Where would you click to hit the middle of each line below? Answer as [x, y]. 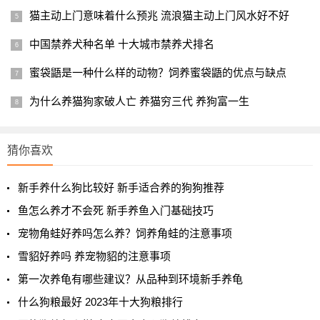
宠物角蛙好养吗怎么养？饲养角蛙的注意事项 [125, 233]
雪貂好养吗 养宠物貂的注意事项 [94, 256]
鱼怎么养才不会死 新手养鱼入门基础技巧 [116, 210]
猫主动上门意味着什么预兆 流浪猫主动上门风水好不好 [159, 15]
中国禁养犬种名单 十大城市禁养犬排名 [122, 44]
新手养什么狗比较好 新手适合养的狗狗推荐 [121, 187]
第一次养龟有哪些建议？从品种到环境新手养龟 [130, 279]
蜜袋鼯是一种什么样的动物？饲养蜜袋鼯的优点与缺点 [158, 72]
